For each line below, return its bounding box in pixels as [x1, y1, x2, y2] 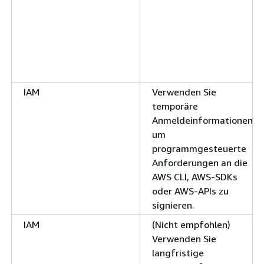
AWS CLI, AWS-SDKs [152, 170, 237, 183]
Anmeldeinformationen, [152, 114, 255, 126]
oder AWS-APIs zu [152, 184, 229, 197]
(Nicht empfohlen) [152, 218, 230, 230]
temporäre [152, 100, 198, 112]
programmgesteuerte [152, 142, 246, 154]
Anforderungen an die [152, 156, 247, 169]
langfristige [152, 246, 204, 259]
